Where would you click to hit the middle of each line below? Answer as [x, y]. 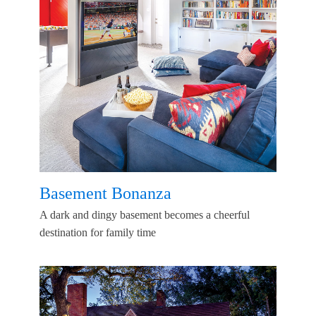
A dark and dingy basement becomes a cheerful [145, 214]
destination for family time [98, 232]
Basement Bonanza [105, 194]
